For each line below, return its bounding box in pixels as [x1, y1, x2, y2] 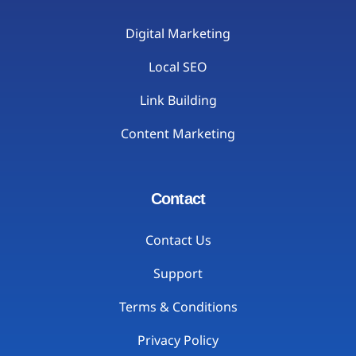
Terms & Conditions [118, 298, 238, 316]
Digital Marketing [126, 25, 230, 43]
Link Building [139, 91, 217, 110]
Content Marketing [121, 125, 235, 143]
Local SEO [149, 58, 207, 76]
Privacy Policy [137, 331, 219, 350]
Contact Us [145, 231, 211, 250]
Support [153, 265, 203, 283]
